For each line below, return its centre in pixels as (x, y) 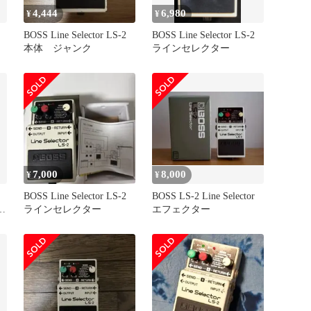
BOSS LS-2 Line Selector (204, 196)
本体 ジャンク (58, 49)
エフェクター (182, 210)
